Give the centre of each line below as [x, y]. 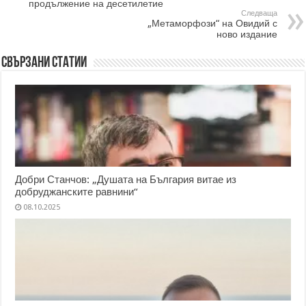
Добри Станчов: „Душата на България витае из [126, 179]
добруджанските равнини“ [77, 192]
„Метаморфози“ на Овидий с [212, 23]
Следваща [259, 13]
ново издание [247, 34]
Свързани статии [44, 63]
